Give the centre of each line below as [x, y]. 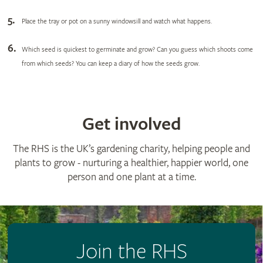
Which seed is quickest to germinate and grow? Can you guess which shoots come [137, 50]
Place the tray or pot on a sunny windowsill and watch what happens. [117, 22]
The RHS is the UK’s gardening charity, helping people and [131, 149]
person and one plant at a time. [131, 177]
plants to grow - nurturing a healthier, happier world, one [131, 163]
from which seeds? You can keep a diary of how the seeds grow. [110, 64]
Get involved [131, 124]
